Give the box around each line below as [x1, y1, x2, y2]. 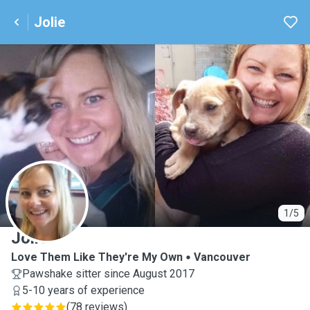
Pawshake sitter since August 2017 [22, 267, 194, 280]
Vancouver [194, 250, 250, 264]
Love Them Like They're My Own [11, 250, 183, 264]
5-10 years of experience [22, 284, 145, 297]
